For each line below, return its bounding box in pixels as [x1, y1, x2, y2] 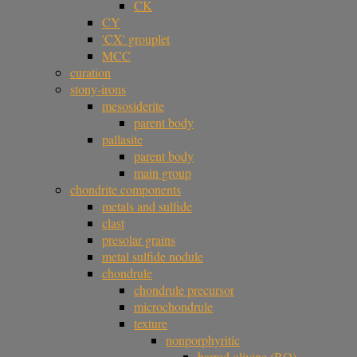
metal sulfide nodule [102, 247, 203, 265]
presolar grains [102, 230, 175, 248]
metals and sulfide [102, 197, 192, 214]
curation [70, 63, 111, 80]
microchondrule [134, 297, 213, 315]
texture [134, 314, 167, 331]
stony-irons [70, 80, 126, 97]
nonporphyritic [166, 331, 240, 348]
